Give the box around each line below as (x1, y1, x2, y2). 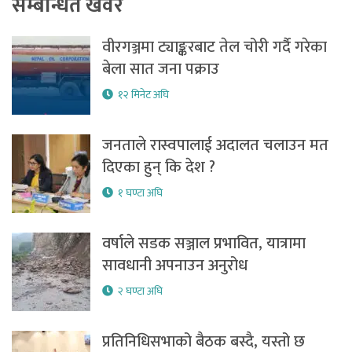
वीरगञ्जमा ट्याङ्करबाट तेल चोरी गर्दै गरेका (102, 34, 327, 61)
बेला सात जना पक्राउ (102, 56, 219, 83)
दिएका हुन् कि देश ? (102, 154, 215, 181)
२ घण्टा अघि (118, 282, 163, 301)
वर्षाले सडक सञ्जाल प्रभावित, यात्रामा (102, 230, 306, 258)
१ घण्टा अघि (118, 184, 163, 203)
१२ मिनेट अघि (118, 86, 169, 104)
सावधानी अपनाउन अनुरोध (102, 252, 247, 280)
